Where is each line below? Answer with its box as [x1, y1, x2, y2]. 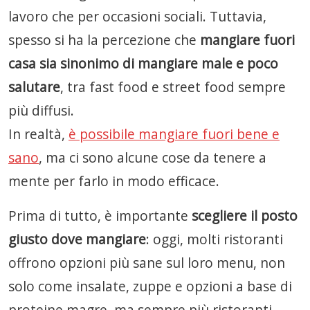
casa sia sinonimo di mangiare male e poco [8, 54, 278, 73]
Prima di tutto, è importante [8, 206, 192, 225]
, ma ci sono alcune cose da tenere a [39, 148, 266, 167]
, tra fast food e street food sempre [60, 77, 286, 96]
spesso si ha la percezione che [8, 30, 200, 49]
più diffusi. [8, 101, 74, 120]
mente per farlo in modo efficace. [8, 172, 219, 190]
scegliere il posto [192, 206, 298, 225]
